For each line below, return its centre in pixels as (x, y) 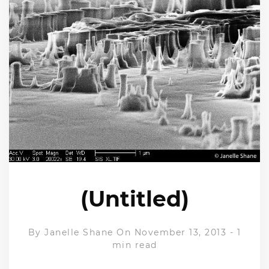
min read (134, 245)
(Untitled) (134, 199)
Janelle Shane (79, 233)
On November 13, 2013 (172, 233)
